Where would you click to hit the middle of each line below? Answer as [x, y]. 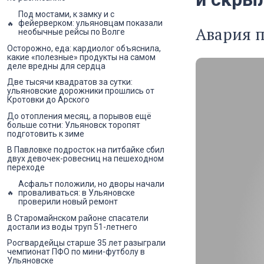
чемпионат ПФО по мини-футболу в [76, 252]
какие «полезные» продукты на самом [81, 57]
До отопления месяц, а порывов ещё [79, 116]
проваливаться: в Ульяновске [77, 192]
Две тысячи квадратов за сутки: [70, 82]
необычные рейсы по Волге [72, 32]
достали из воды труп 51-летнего [72, 227]
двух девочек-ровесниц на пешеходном [85, 159]
